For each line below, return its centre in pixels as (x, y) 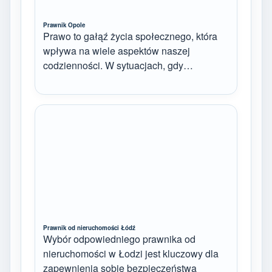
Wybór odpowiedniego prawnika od (119, 239)
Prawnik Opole (64, 25)
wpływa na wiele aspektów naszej (117, 51)
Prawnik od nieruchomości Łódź (89, 227)
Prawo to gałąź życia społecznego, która (130, 36)
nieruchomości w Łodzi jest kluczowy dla (131, 253)
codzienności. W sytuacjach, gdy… (118, 65)
